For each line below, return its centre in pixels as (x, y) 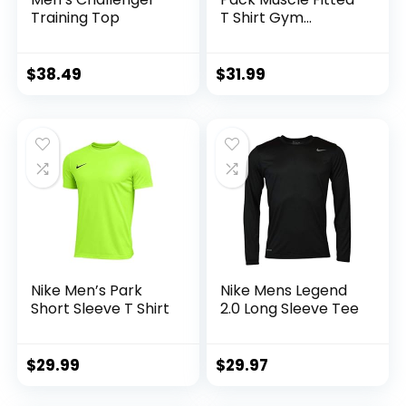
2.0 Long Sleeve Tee (290, 308)
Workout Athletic (281, 35)
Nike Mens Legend (284, 290)
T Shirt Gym (262, 17)
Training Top (76, 17)
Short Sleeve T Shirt (101, 308)
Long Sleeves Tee (282, 53)
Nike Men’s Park (87, 290)
